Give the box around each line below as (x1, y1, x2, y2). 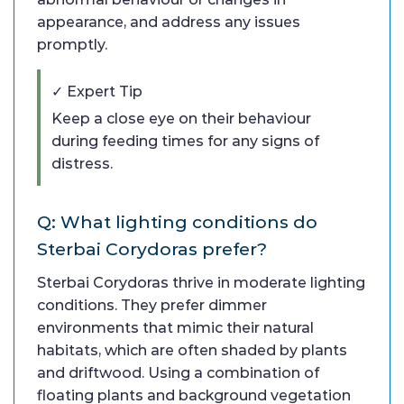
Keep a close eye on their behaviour (51, 109, 311, 127)
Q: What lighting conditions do (37, 210, 317, 233)
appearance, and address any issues (37, 13, 300, 31)
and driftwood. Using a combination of (37, 363, 319, 381)
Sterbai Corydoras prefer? (37, 237, 267, 260)
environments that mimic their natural (37, 318, 314, 336)
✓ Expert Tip (51, 82, 142, 100)
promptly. (37, 35, 107, 53)
